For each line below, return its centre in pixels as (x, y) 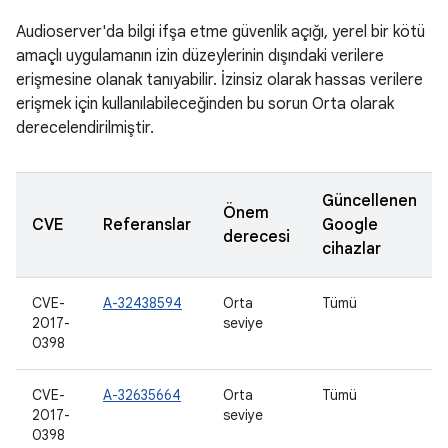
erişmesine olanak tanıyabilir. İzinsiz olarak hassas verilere (219, 80)
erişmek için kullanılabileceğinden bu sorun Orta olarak (205, 104)
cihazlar (351, 249)
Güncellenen (369, 201)
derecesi (256, 237)
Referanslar (147, 225)
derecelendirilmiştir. (85, 128)
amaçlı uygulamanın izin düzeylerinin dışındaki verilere (200, 56)
